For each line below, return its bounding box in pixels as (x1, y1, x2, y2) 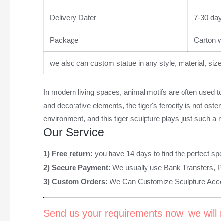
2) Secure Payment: (43, 163, 112, 172)
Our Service (43, 126, 104, 139)
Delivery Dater (47, 13, 96, 22)
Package (47, 36, 78, 44)
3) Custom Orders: (43, 177, 110, 186)
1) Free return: (43, 149, 95, 158)
